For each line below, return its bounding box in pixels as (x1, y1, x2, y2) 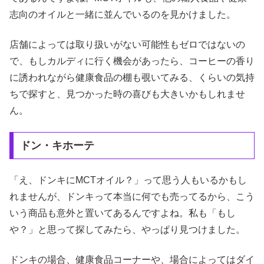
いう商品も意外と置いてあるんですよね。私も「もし (9, 208, 236, 219)
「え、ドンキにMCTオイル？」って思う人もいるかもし (9, 175, 247, 186)
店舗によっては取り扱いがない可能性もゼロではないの (9, 39, 245, 49)
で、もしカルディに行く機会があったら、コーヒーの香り (9, 55, 255, 66)
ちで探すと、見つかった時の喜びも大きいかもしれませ (9, 88, 245, 99)
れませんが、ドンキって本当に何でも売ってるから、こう (9, 192, 255, 202)
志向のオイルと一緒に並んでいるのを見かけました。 (9, 9, 236, 20)
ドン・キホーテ (19, 140, 94, 152)
